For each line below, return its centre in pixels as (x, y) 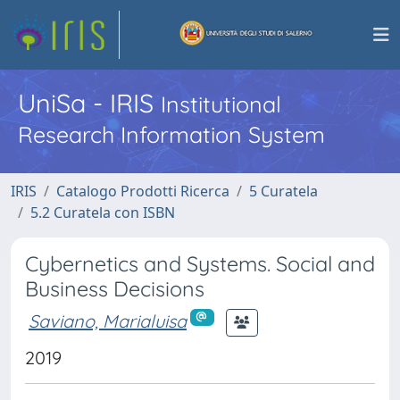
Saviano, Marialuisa (108, 321)
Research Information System (171, 134)
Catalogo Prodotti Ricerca (143, 191)
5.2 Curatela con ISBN (103, 212)
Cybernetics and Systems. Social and (200, 264)
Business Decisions (115, 289)
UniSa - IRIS (89, 103)
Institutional (221, 104)
